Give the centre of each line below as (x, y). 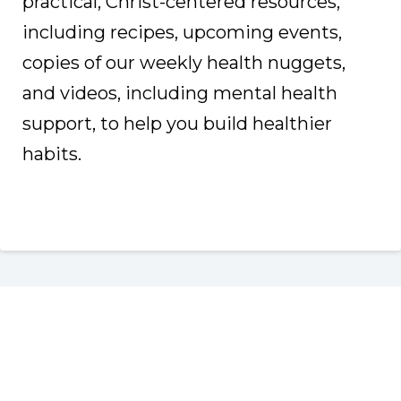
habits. (52, 154)
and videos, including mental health (180, 93)
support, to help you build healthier (177, 123)
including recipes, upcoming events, (182, 32)
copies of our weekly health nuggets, (184, 62)
